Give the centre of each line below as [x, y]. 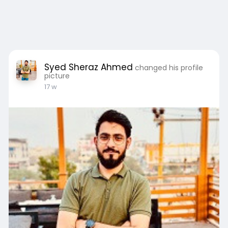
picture [57, 76]
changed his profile [169, 68]
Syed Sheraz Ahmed [88, 67]
